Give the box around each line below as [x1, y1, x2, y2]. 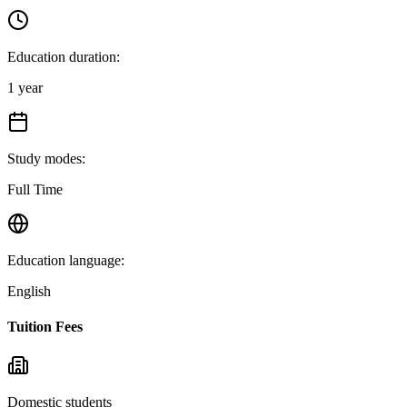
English [7, 283, 51, 299]
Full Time [7, 181, 63, 197]
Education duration [7, 48, 116, 65]
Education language [7, 252, 121, 268]
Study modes [7, 150, 82, 166]
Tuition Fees [7, 318, 83, 334]
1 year [7, 79, 43, 95]
